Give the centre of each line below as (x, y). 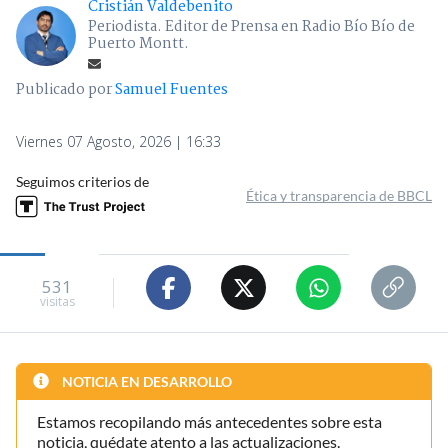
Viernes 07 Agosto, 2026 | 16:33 (118, 142)
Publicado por (65, 90)
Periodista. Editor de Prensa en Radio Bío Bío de (251, 27)
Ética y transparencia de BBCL (339, 196)
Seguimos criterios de (82, 182)
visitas (57, 301)
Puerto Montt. (138, 44)
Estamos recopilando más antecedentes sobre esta (209, 422)
